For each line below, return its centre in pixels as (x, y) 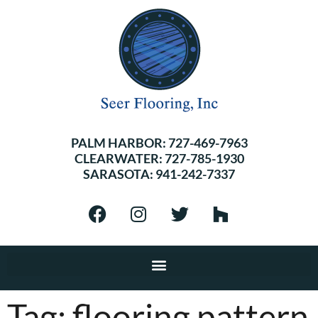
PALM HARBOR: (119, 143)
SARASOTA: (119, 174)
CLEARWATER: (119, 158)
